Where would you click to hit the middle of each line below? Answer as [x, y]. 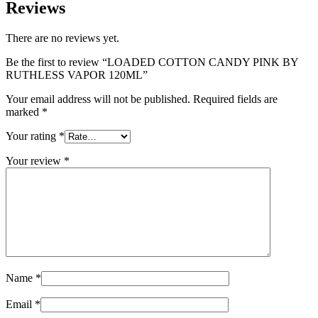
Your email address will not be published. [98, 99]
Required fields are [235, 99]
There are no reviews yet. [62, 38]
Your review [35, 161]
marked [24, 112]
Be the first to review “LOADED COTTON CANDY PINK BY [152, 62]
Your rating [32, 136]
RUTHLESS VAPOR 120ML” [77, 75]
